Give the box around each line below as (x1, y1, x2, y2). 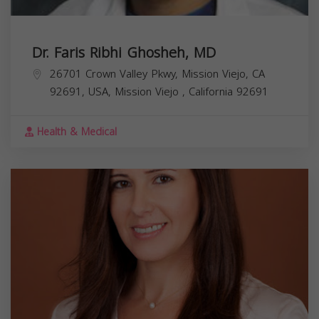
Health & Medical (33, 122, 117, 142)
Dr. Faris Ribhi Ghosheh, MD (32, 39, 216, 67)
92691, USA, (50, 82, 115, 103)
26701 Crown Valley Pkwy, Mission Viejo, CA (50, 64, 265, 85)
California (189, 82, 236, 103)
